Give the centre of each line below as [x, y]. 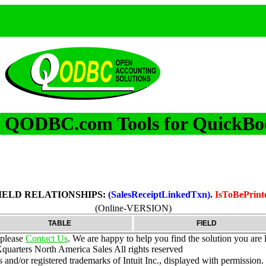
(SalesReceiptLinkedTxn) [159, 194]
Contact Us [47, 238]
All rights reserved [148, 249]
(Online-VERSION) [133, 208]
